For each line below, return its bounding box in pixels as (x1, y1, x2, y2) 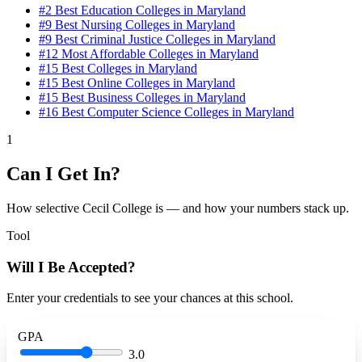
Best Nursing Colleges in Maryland (55, 18, 235, 32)
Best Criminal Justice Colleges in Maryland (55, 32, 276, 47)
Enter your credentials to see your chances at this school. (6, 291, 293, 305)
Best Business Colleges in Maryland (61, 90, 246, 105)
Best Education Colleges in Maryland (55, 3, 246, 18)
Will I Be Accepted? (6, 258, 136, 276)
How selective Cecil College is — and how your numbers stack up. (6, 201, 349, 215)
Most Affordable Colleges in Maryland (61, 47, 259, 61)
